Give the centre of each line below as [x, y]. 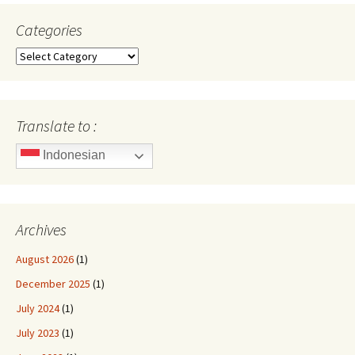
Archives [41, 229]
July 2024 [38, 308]
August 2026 [45, 259]
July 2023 [38, 333]
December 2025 [53, 284]
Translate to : [56, 126]
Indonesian [73, 155]
